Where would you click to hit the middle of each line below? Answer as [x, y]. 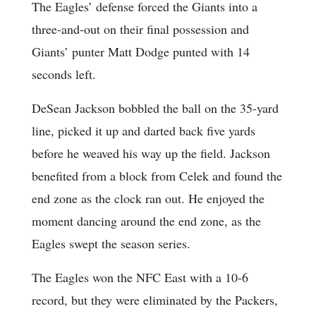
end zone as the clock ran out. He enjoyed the [148, 199]
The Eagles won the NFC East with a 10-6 [140, 278]
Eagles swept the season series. [111, 244]
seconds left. [64, 74]
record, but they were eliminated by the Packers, [155, 300]
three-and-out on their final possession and [140, 29]
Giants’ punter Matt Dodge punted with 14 [141, 52]
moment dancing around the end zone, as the [146, 221]
